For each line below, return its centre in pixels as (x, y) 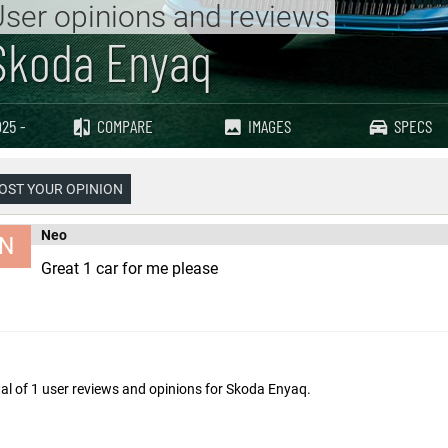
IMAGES (269, 126)
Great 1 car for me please (129, 268)
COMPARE (125, 126)
